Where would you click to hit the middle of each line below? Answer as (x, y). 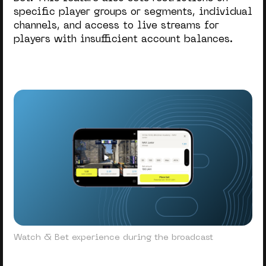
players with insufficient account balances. (123, 40)
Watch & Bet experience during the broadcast (113, 237)
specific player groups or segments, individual (133, 13)
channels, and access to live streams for (116, 26)
